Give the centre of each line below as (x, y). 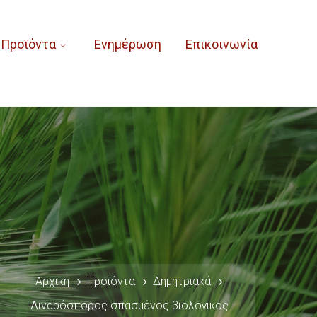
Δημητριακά (182, 281)
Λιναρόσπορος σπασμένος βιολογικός (129, 305)
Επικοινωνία (221, 44)
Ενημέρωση (127, 44)
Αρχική (52, 281)
